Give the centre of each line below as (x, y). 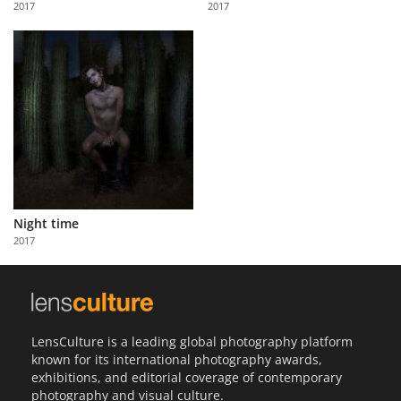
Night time (46, 224)
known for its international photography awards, (177, 359)
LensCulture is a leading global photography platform (192, 341)
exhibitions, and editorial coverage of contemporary (187, 377)
